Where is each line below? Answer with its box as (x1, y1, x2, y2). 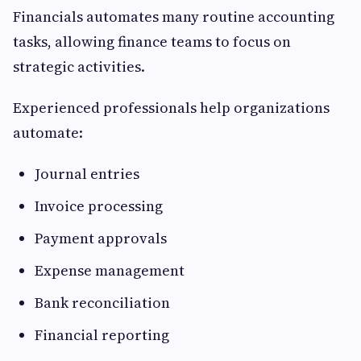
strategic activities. (13, 56, 145, 77)
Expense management (35, 260, 185, 281)
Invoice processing (35, 196, 163, 217)
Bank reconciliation (35, 293, 170, 313)
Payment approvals (35, 228, 167, 249)
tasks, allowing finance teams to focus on (13, 31, 291, 52)
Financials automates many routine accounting (13, 6, 334, 27)
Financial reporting (35, 325, 169, 346)
